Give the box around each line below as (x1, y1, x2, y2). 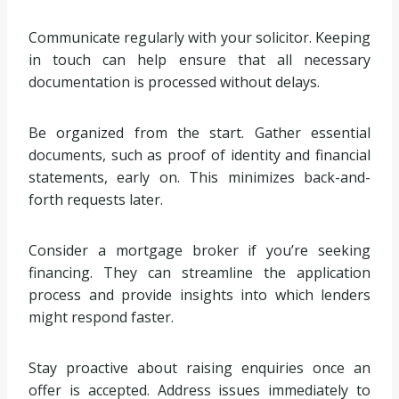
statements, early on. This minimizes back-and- (28, 167, 370, 187)
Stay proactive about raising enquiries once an (28, 357, 370, 378)
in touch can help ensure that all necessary (28, 49, 370, 69)
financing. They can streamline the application (28, 262, 370, 282)
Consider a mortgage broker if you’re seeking (28, 240, 370, 260)
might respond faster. (28, 306, 174, 327)
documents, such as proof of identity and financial (28, 144, 370, 165)
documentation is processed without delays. (28, 71, 320, 92)
